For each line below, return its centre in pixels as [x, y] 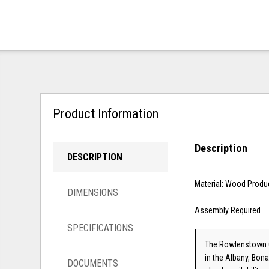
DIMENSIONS [93, 192]
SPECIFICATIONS [101, 228]
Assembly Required [228, 210]
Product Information [106, 113]
